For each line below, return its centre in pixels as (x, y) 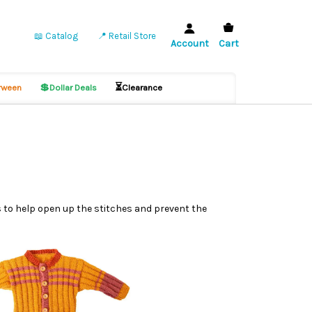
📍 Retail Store (126, 36)
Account (189, 44)
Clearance (142, 87)
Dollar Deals (73, 87)
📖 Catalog (56, 36)
